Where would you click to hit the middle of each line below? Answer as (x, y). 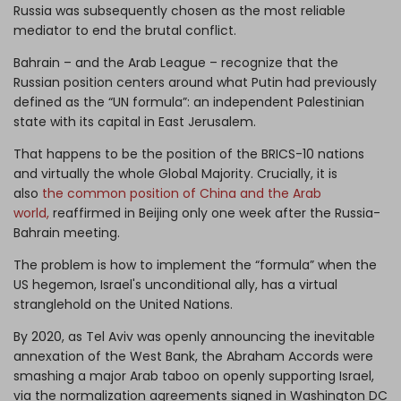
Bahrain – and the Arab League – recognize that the (176, 63)
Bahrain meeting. (68, 233)
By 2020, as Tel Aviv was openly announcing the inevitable (194, 337)
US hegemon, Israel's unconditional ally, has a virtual (175, 285)
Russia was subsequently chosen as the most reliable (179, 11)
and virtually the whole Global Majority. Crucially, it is (175, 174)
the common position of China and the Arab (182, 194)
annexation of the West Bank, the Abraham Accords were (193, 357)
